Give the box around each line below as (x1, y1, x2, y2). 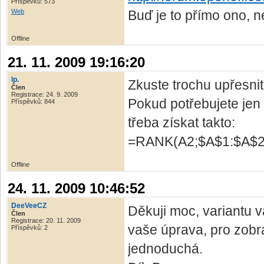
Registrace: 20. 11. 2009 (11, 217, 81, 224)
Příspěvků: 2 (11, 224, 48, 231)
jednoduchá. (128, 241, 203, 256)
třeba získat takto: (128, 115, 235, 130)
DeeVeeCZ (11, 202, 47, 210)
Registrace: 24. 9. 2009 (11, 91, 78, 98)
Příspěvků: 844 (11, 98, 55, 105)
